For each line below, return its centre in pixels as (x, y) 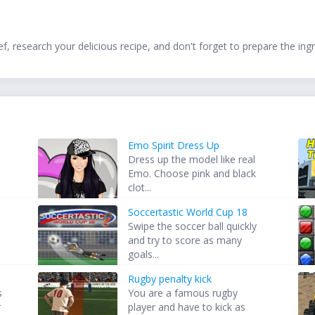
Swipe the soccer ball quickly (193, 226)
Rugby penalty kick (170, 279)
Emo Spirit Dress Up (174, 146)
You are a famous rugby (183, 293)
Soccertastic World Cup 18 (188, 212)
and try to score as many (185, 240)
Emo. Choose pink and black (192, 174)
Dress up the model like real (192, 160)
